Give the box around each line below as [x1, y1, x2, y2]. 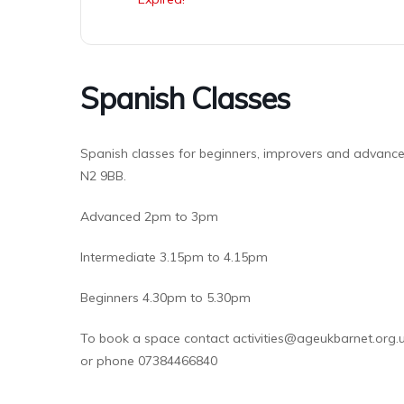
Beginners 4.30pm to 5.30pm [80, 289, 251, 306]
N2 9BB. [80, 168, 126, 184]
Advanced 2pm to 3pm [80, 208, 222, 225]
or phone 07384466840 [80, 353, 217, 369]
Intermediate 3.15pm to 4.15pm [80, 249, 268, 265]
